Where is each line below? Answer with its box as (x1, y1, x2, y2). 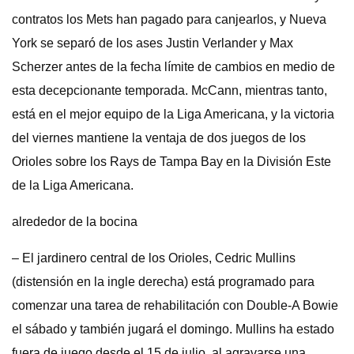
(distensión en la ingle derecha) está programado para (12, 275, 314, 288)
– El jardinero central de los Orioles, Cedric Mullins (12, 251, 296, 265)
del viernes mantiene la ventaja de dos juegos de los (12, 131, 306, 145)
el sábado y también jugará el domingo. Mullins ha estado (12, 322, 334, 336)
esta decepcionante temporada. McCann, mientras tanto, (12, 84, 327, 97)
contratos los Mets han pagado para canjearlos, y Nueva (12, 13, 326, 26)
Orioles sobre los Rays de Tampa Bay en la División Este (12, 155, 331, 168)
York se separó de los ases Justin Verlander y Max (12, 36, 293, 50)
